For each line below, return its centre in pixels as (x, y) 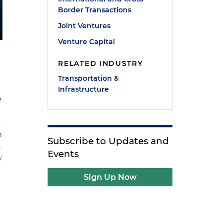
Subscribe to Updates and (109, 141)
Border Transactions (95, 10)
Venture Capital (87, 42)
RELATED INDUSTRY (101, 63)
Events (63, 154)
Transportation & (89, 78)
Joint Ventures (84, 26)
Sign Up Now (110, 177)
